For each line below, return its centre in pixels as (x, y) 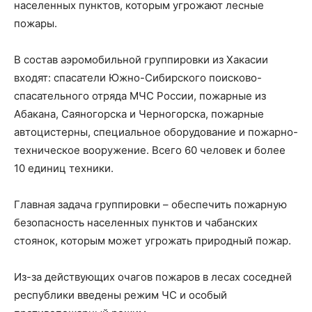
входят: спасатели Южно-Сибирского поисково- (138, 78)
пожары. (36, 24)
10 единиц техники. (64, 169)
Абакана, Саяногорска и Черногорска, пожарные (139, 114)
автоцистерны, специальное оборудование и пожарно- (156, 132)
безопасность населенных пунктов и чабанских (136, 223)
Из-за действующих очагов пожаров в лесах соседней (153, 277)
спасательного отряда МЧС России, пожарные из (140, 96)
